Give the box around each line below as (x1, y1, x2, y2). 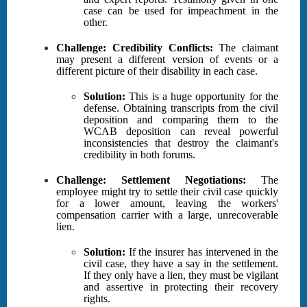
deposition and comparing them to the (84, 114, 278, 126)
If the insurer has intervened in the (125, 246, 278, 258)
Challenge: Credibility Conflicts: (56, 42, 213, 54)
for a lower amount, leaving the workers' (56, 197, 278, 210)
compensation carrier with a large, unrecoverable (56, 209, 278, 221)
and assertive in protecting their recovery (84, 281, 278, 293)
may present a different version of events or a (56, 53, 278, 66)
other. (84, 16, 108, 29)
